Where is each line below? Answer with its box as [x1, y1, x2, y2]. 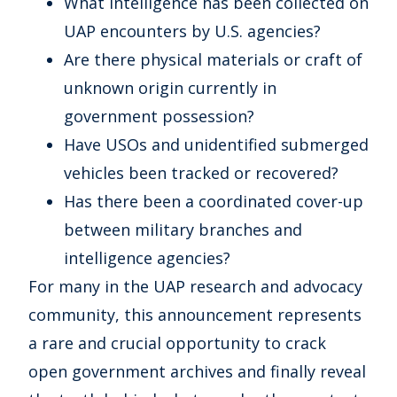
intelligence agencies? [64, 247, 230, 269]
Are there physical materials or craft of [64, 49, 362, 71]
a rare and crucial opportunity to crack [28, 332, 326, 354]
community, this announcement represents [28, 304, 362, 326]
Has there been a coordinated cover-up [64, 191, 363, 213]
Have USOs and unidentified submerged [64, 134, 369, 156]
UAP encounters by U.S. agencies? [64, 20, 321, 43]
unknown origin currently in [64, 77, 276, 99]
